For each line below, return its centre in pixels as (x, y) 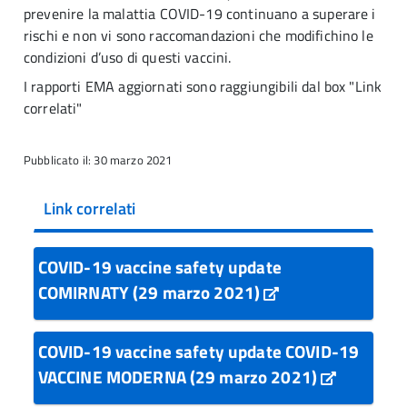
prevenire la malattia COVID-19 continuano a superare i (200, 14)
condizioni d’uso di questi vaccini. (128, 57)
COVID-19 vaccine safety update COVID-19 (199, 351)
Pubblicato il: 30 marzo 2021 (98, 160)
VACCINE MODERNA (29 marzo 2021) (179, 376)
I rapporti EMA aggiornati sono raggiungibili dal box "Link (203, 86)
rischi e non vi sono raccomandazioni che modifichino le (199, 35)
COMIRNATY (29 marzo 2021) (151, 292)
